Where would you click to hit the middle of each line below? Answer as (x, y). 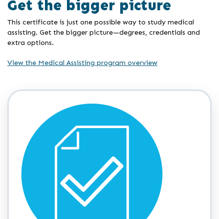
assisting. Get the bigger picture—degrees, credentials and (104, 32)
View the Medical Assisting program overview (82, 62)
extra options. (31, 42)
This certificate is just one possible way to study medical (101, 22)
